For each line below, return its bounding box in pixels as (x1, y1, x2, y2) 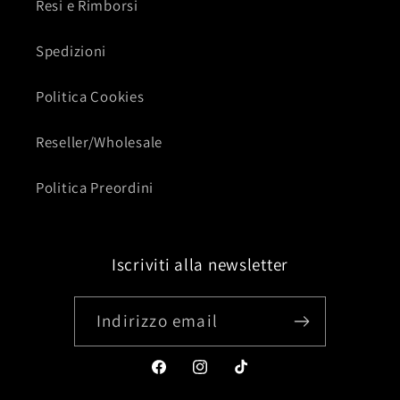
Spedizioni (36, 40, 107, 61)
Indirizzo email (96, 308, 218, 332)
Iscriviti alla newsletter (112, 252, 288, 276)
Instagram (190, 367, 259, 387)
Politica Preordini (36, 177, 154, 197)
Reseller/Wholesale (36, 131, 162, 152)
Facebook (148, 367, 213, 387)
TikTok (231, 367, 276, 387)
